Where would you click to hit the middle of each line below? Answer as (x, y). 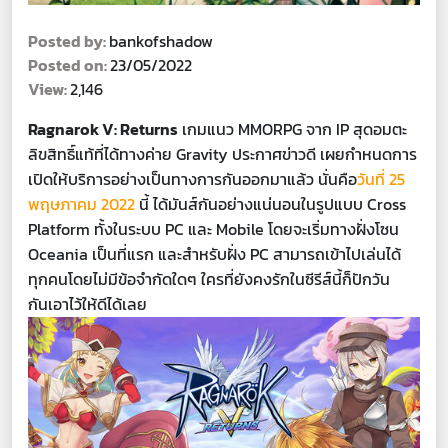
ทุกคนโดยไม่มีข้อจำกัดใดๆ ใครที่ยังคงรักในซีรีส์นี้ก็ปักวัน (209, 279)
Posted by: (68, 41)
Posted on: (69, 65)
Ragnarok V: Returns (103, 129)
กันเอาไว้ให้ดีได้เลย (87, 304)
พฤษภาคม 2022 (81, 204)
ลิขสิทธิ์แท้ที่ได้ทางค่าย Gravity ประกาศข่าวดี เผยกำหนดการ (222, 154)
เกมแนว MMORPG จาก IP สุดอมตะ (292, 129)
